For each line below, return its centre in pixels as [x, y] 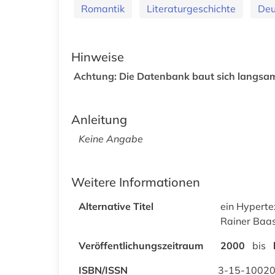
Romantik [103, 8]
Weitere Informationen [136, 182]
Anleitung [99, 119]
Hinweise [98, 56]
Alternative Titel [116, 206]
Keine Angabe [111, 138]
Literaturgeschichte [191, 8]
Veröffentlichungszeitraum [141, 245]
